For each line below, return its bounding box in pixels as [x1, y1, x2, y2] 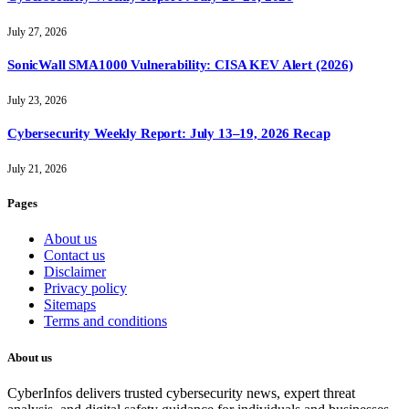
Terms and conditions [44, 313, 167, 330]
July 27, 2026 [7, 26, 67, 39]
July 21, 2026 [7, 163, 67, 176]
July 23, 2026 [7, 94, 67, 108]
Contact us [44, 247, 105, 264]
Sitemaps [44, 297, 96, 313]
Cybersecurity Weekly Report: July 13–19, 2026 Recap [7, 126, 330, 142]
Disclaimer [44, 264, 106, 280]
